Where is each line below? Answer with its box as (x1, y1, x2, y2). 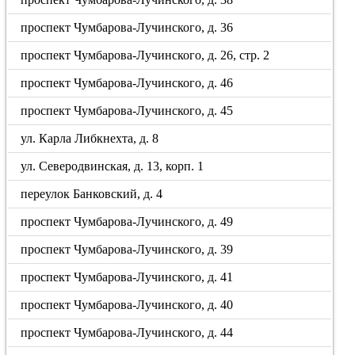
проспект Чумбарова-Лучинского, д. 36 (21, 21, 234, 34)
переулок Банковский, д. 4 (21, 187, 163, 200)
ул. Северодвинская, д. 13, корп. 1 (21, 159, 204, 173)
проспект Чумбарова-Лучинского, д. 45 (21, 104, 234, 117)
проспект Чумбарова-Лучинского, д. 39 (21, 242, 234, 256)
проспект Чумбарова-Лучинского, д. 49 (21, 215, 234, 228)
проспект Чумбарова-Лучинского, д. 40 (21, 298, 234, 311)
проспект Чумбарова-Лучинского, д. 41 (21, 270, 234, 284)
